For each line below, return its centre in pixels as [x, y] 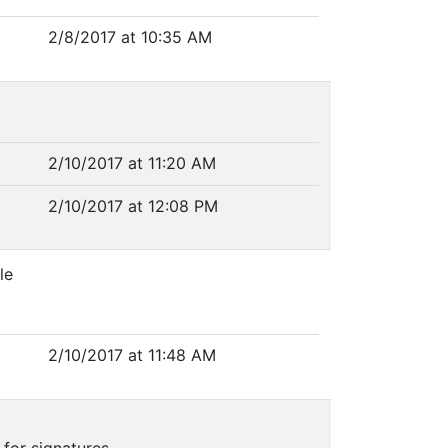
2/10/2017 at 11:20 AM [132, 163]
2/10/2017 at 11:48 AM [132, 355]
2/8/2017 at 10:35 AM [130, 37]
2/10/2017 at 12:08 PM [133, 205]
